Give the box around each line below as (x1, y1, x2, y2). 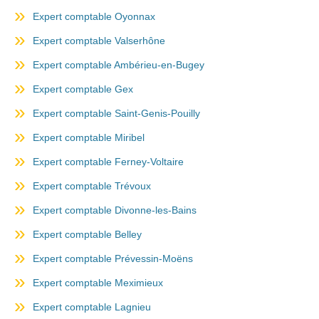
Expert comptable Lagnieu (33, 301, 151, 313)
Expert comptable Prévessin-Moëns (33, 253, 193, 265)
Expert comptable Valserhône (33, 35, 165, 47)
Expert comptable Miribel (33, 132, 145, 144)
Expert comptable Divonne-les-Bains (33, 204, 197, 216)
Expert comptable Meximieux (33, 277, 163, 289)
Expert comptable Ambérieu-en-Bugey (33, 59, 204, 71)
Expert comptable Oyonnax (33, 11, 155, 23)
